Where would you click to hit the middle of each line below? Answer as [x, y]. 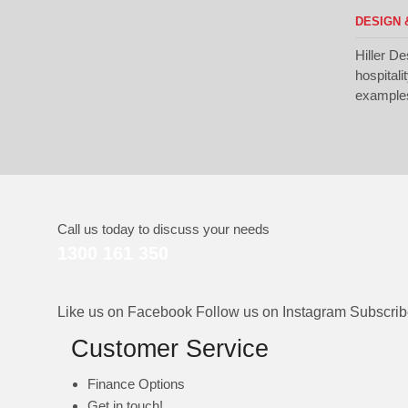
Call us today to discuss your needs [163, 229]
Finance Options [136, 383]
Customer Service [170, 348]
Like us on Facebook [125, 312]
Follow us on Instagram [271, 312]
